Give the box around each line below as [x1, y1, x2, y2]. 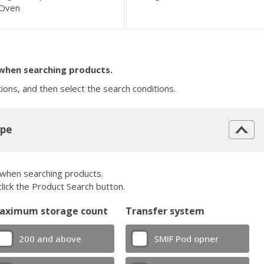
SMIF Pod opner [153, 233, 219, 245]
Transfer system [125, 204, 204, 217]
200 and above [18, 233, 81, 245]
